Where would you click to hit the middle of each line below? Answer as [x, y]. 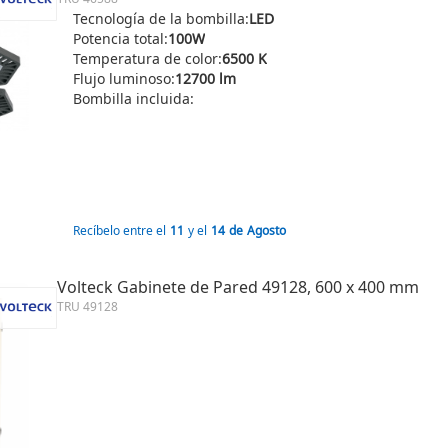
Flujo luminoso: [124, 78]
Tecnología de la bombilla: [161, 18]
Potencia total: [120, 38]
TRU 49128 [87, 306]
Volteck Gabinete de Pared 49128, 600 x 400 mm [238, 287]
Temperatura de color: [147, 58]
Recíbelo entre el [119, 230]
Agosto [266, 230]
